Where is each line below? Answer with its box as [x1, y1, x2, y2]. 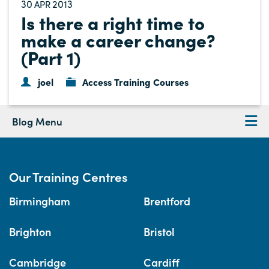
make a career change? [21, 26, 216, 52]
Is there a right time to [21, 9, 205, 35]
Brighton [9, 223, 51, 239]
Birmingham [9, 193, 70, 208]
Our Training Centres [9, 167, 127, 186]
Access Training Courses [82, 74, 189, 88]
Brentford [144, 193, 190, 208]
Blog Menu [12, 113, 62, 128]
